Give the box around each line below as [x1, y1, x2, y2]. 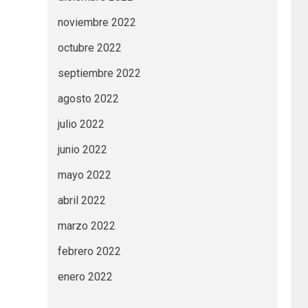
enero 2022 [57, 269, 113, 283]
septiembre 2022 [57, 66, 141, 80]
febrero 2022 [57, 244, 121, 258]
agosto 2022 [57, 91, 119, 105]
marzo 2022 [57, 219, 115, 232]
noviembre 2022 [57, 15, 136, 29]
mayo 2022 [57, 168, 111, 181]
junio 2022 [57, 142, 107, 156]
